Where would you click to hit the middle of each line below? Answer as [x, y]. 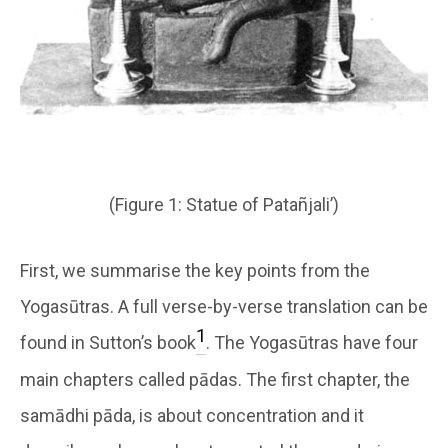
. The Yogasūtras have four [312, 342]
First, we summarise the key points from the [195, 270]
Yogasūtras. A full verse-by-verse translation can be [224, 306]
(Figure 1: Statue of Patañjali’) [224, 204]
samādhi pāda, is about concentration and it [192, 415]
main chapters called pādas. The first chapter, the [215, 379]
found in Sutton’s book [108, 342]
